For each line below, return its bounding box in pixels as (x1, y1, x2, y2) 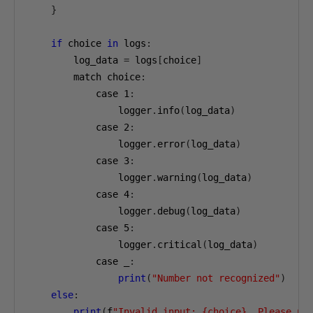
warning (157, 172, 196, 183)
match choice (29, 71, 140, 82)
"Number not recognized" (152, 272, 280, 284)
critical (157, 239, 202, 250)
